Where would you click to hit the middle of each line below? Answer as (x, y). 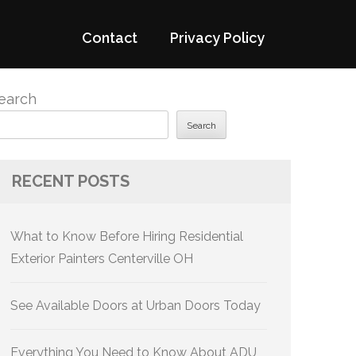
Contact (110, 38)
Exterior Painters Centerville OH (102, 259)
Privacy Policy (217, 38)
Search (201, 126)
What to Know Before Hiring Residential (127, 236)
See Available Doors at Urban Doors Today (135, 306)
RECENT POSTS (71, 181)
